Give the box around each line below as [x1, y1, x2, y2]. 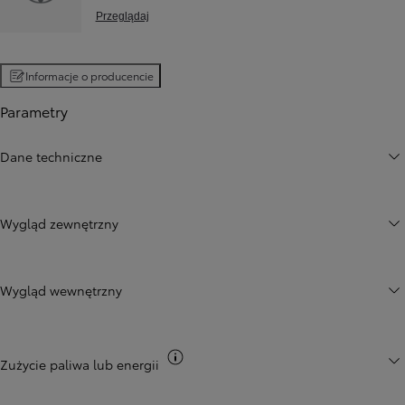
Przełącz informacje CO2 [186, 348, 334, 367]
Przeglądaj [95, 9, 149, 23]
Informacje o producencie [25, 68, 154, 84]
